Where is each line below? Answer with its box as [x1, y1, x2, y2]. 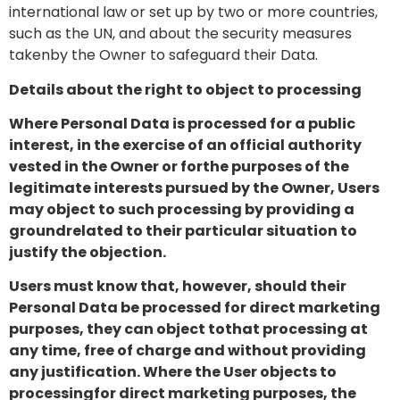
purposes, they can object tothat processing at [9, 319, 368, 340]
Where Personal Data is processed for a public [9, 113, 355, 135]
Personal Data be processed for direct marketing [9, 297, 380, 319]
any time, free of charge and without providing [9, 340, 366, 362]
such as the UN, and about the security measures [9, 23, 352, 45]
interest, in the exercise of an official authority [9, 135, 362, 156]
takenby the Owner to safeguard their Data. [9, 45, 318, 66]
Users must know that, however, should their [9, 276, 346, 297]
